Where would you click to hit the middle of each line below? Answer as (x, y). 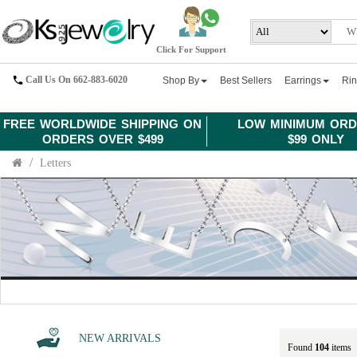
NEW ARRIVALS (118, 338)
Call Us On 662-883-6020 (76, 79)
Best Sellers (246, 80)
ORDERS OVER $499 (102, 139)
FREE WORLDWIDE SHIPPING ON (103, 124)
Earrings (303, 80)
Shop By (181, 80)
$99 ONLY (316, 139)
